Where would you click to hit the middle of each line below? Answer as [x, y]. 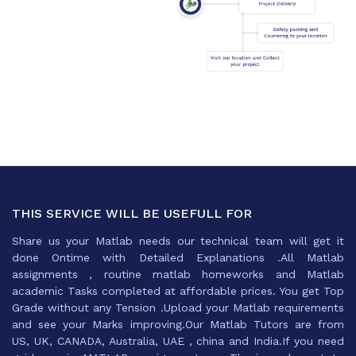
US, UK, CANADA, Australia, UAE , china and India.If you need [178, 341]
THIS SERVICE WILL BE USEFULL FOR [132, 214]
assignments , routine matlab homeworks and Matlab [178, 275]
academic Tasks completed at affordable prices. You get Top [178, 291]
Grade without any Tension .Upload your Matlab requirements [178, 308]
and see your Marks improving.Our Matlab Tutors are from [178, 325]
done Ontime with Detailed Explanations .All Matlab [178, 258]
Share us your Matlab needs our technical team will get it [178, 241]
